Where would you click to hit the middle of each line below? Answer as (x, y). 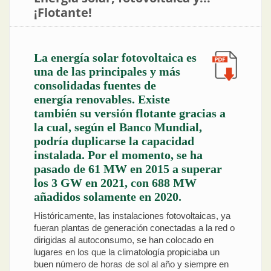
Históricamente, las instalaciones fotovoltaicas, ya (132, 215)
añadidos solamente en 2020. (108, 197)
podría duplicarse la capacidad (114, 141)
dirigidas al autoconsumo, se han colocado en (124, 240)
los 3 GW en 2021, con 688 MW (115, 183)
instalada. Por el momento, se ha (118, 155)
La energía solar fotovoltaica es (115, 58)
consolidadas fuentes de (95, 86)
